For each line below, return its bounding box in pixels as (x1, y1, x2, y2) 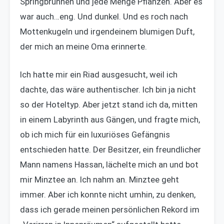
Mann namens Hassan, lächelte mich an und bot (20, 159, 198, 169)
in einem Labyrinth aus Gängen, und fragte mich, (20, 114, 200, 124)
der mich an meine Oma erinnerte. (20, 41, 147, 52)
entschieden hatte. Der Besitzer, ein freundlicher (20, 144, 201, 154)
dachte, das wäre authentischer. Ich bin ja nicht (20, 84, 196, 94)
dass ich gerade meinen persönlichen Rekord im (20, 204, 199, 214)
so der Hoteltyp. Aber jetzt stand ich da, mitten (20, 99, 197, 109)
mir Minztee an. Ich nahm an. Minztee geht (20, 174, 179, 184)
